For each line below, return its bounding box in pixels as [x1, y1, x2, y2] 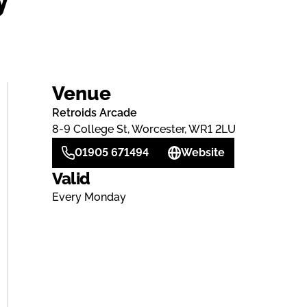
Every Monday [51, 191, 126, 204]
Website [180, 146, 225, 159]
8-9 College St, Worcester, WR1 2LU [51, 123, 236, 136]
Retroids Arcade [51, 106, 137, 119]
